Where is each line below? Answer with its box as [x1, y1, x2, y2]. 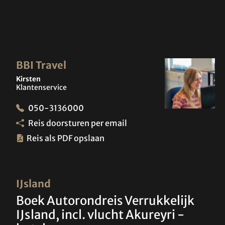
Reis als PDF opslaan [27, 133, 104, 144]
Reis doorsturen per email [27, 118, 127, 129]
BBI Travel [16, 59, 66, 72]
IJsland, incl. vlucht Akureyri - [16, 207, 184, 223]
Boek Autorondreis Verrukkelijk [16, 193, 194, 209]
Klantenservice [16, 83, 67, 92]
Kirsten [16, 75, 41, 84]
